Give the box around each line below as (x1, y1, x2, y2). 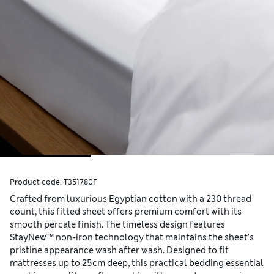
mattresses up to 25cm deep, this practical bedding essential (10, 257, 264, 269)
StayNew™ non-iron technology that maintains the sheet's (10, 232, 254, 243)
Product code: (10, 177, 64, 188)
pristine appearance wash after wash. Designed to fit (10, 245, 229, 256)
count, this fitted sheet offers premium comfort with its (10, 206, 242, 218)
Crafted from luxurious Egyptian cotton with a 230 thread (10, 193, 251, 205)
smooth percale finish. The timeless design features (10, 219, 225, 231)
